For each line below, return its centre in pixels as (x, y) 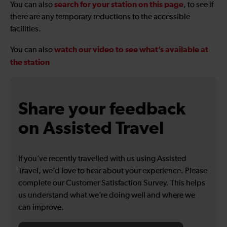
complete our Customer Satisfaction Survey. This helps (112, 184)
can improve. (41, 208)
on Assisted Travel (91, 129)
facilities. (26, 30)
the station (30, 63)
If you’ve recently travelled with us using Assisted (102, 159)
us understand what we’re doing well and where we (107, 196)
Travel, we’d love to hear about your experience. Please (113, 172)
